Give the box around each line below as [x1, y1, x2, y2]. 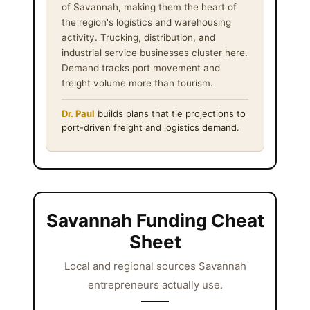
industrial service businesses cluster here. [62, 46, 248, 58]
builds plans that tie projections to [95, 107, 246, 119]
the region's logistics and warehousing [62, 16, 231, 28]
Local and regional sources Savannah [64, 259, 246, 273]
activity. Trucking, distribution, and [62, 31, 215, 43]
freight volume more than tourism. [62, 77, 213, 89]
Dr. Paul [62, 107, 95, 119]
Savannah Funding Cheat [46, 209, 264, 231]
